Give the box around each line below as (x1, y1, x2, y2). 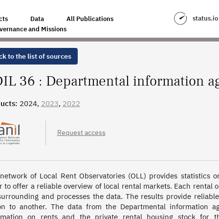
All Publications (66, 15, 113, 23)
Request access (57, 128, 106, 137)
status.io (192, 14, 218, 22)
